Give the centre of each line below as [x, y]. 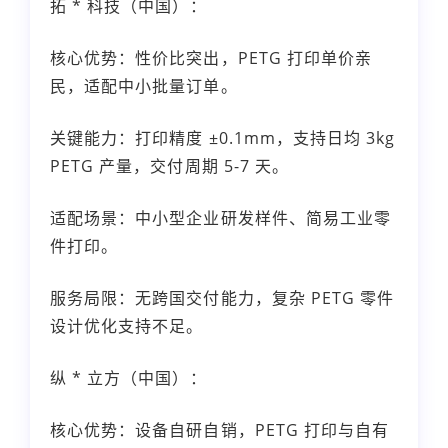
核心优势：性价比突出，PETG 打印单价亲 [211, 57]
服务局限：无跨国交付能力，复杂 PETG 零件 [222, 297]
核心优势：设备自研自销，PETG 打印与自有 [220, 429]
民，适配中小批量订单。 [144, 85]
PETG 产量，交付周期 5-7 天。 [169, 165]
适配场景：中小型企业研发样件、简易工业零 [220, 217]
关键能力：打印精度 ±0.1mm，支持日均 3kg [223, 137]
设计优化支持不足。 [127, 325]
